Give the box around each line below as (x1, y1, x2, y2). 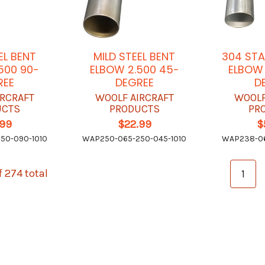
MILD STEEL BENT (93, 49, 176, 64)
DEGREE (115, 75, 154, 91)
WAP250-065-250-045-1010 (82, 134, 187, 144)
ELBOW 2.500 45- (89, 62, 179, 77)
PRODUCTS (109, 102, 160, 116)
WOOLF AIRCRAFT (95, 91, 174, 105)
